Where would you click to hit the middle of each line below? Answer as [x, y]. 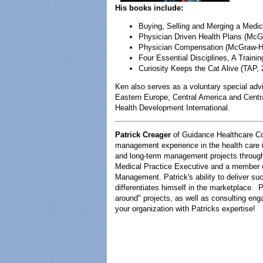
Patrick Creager [143, 134]
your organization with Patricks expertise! [185, 208]
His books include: [149, 8]
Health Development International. [173, 107]
